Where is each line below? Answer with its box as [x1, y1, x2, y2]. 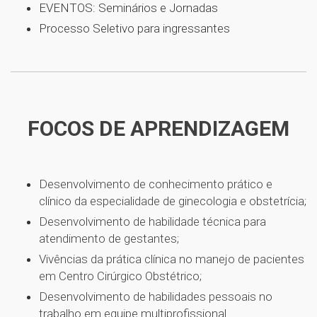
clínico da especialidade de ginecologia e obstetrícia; [39, 194, 306, 208]
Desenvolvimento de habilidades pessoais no [39, 289, 272, 304]
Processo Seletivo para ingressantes [39, 21, 230, 35]
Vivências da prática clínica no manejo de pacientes [39, 252, 304, 266]
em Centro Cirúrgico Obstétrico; [39, 269, 202, 283]
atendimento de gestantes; [39, 231, 179, 246]
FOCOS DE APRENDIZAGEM [28, 116, 289, 141]
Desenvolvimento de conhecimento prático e [39, 177, 272, 191]
